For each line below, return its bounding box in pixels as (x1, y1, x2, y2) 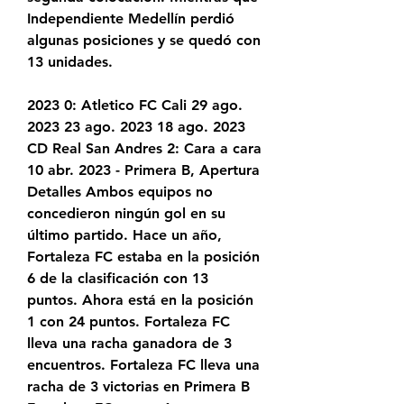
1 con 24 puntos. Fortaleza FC (27, 313, 230, 331)
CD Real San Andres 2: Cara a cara (27, 140, 262, 158)
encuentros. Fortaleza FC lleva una (27, 356, 260, 374)
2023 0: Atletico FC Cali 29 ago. (27, 96, 243, 115)
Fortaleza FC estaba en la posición (27, 248, 260, 266)
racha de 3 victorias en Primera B (27, 378, 250, 396)
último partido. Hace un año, (27, 226, 222, 244)
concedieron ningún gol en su (27, 205, 225, 223)
